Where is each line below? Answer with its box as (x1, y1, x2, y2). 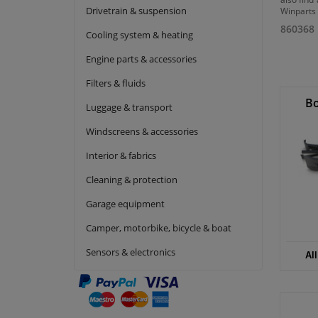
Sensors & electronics (86, 245, 175, 258)
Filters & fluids (86, 76, 146, 89)
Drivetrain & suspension (86, 4, 187, 17)
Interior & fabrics (86, 148, 156, 162)
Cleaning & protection (86, 172, 177, 186)
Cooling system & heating (86, 28, 193, 41)
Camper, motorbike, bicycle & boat (86, 221, 231, 234)
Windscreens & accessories (86, 124, 198, 138)
